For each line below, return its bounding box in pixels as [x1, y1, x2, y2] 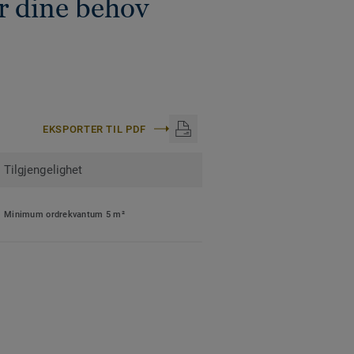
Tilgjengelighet [4, 163, 83, 178]
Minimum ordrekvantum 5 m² [4, 209, 125, 220]
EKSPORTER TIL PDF [42, 122, 146, 135]
